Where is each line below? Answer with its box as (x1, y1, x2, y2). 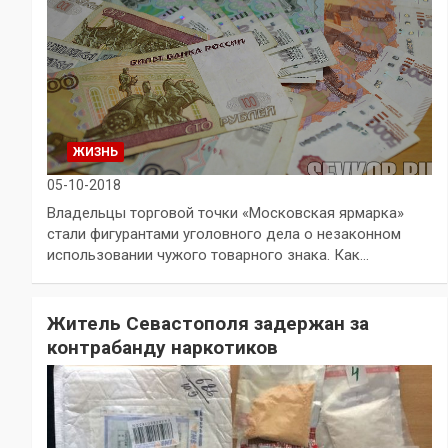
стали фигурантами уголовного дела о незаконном (47, 225, 401, 244)
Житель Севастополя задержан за (47, 312, 369, 336)
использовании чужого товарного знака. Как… (47, 246, 369, 265)
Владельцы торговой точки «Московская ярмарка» (47, 204, 404, 223)
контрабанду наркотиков (47, 336, 278, 360)
